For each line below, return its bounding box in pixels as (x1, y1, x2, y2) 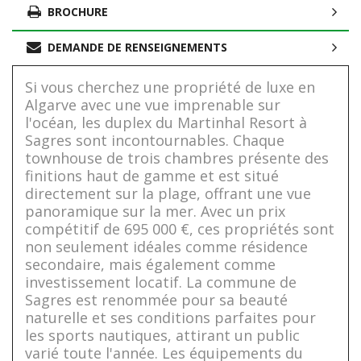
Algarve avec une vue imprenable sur (25, 95, 280, 115)
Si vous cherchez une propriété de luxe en (25, 77, 315, 98)
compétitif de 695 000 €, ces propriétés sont (25, 219, 334, 239)
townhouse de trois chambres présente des (25, 148, 329, 168)
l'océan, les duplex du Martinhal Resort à (25, 113, 307, 133)
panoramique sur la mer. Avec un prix (25, 201, 285, 222)
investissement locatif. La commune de (25, 272, 297, 293)
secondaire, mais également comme (25, 255, 276, 275)
